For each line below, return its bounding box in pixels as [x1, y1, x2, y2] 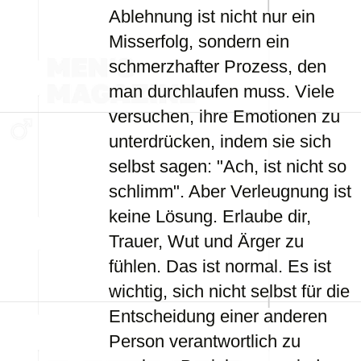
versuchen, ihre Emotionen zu [109, 106, 340, 127]
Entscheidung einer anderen [109, 306, 327, 326]
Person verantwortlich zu [109, 331, 301, 351]
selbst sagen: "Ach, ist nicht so [109, 156, 346, 176]
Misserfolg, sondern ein [109, 31, 289, 52]
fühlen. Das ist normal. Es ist [109, 256, 331, 276]
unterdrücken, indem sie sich [109, 131, 331, 151]
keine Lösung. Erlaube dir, [109, 206, 311, 226]
